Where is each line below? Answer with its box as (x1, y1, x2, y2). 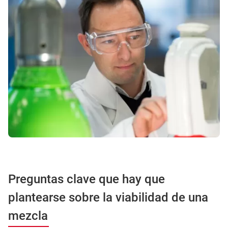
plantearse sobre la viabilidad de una (8, 190, 208, 205)
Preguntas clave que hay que (8, 172, 165, 186)
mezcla (8, 208, 48, 223)
